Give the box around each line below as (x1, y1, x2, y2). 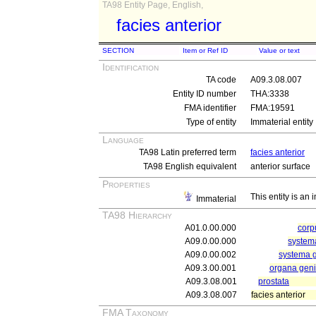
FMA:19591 (250, 103, 295, 113)
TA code (206, 75, 236, 85)
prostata (258, 276, 289, 286)
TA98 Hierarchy (102, 209, 172, 221)
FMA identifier (184, 103, 236, 113)
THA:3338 (250, 89, 289, 99)
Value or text (259, 47, 300, 54)
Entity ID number (173, 89, 236, 99)
